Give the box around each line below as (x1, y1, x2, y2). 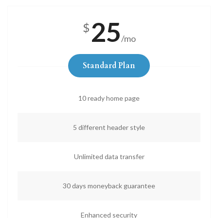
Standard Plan (83, 60, 135, 71)
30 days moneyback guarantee (63, 182, 155, 190)
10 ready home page (78, 94, 140, 102)
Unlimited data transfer (73, 152, 145, 161)
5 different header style (73, 123, 145, 131)
